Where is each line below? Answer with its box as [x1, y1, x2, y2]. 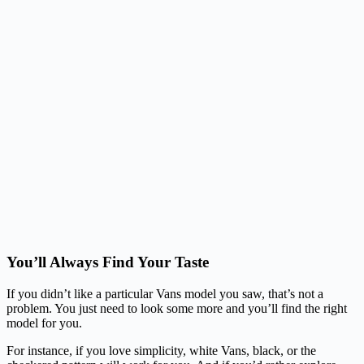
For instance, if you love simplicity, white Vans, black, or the [6, 343, 316, 357]
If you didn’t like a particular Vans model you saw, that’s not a [6, 286, 323, 301]
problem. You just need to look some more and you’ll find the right [6, 301, 347, 315]
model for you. [6, 315, 85, 330]
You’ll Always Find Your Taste [6, 253, 209, 271]
